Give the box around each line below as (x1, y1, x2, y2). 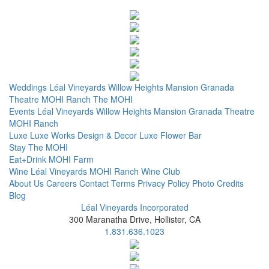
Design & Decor (77, 128, 137, 141)
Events (9, 104, 35, 117)
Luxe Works (30, 128, 75, 141)
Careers (46, 177, 77, 189)
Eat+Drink (9, 153, 46, 165)
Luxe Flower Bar (139, 128, 202, 141)
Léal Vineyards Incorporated (80, 201, 189, 213)
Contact (79, 177, 109, 189)
